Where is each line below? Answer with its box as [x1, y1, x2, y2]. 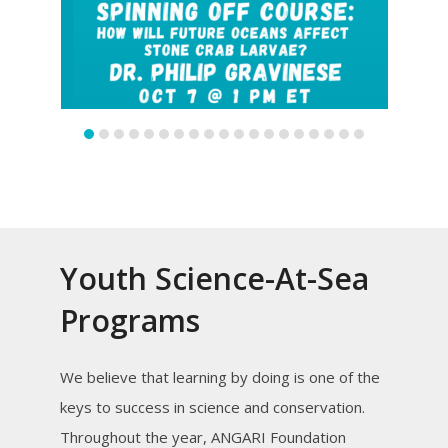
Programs [59, 299, 200, 341]
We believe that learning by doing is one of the [59, 366, 380, 387]
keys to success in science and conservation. [59, 396, 365, 417]
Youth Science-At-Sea [59, 257, 369, 299]
